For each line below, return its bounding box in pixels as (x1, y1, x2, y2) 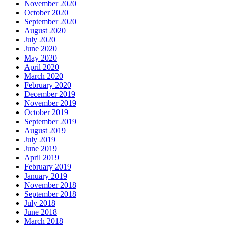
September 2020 (24, 17, 76, 26)
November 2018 (24, 180, 76, 189)
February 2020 (24, 80, 71, 89)
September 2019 (24, 117, 76, 126)
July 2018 (24, 198, 55, 207)
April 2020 (24, 62, 59, 71)
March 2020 (24, 71, 63, 80)
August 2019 (24, 126, 66, 135)
